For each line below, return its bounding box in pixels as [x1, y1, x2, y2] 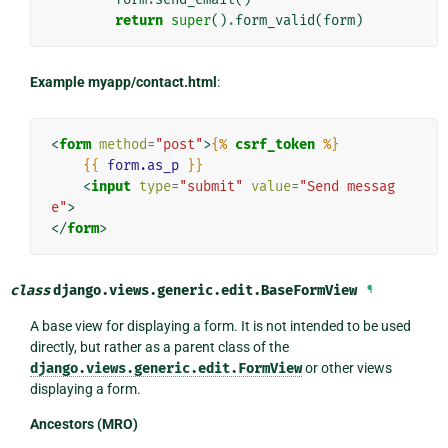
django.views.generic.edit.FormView [29, 359, 302, 377]
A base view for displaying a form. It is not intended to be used [29, 317, 411, 334]
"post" [154, 135, 203, 153]
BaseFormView [261, 281, 357, 299]
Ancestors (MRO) [29, 415, 138, 432]
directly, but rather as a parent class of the [29, 338, 289, 355]
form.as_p [106, 156, 179, 174]
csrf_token [234, 135, 315, 153]
